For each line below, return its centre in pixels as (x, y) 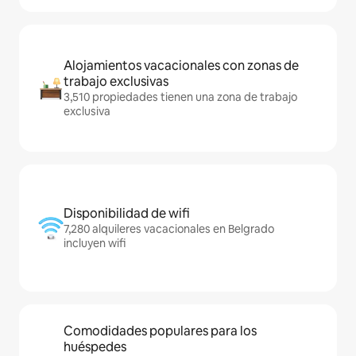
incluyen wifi (95, 244)
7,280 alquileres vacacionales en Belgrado (169, 229)
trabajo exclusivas (116, 82)
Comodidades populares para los (160, 331)
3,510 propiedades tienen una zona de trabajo (180, 97)
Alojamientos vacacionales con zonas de (181, 66)
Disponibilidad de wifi (127, 214)
